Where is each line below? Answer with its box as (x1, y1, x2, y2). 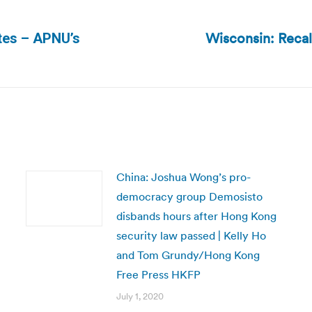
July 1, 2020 (116, 290, 164, 302)
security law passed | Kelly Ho (116, 228, 266, 242)
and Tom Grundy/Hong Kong (116, 248, 260, 262)
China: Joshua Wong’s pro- (116, 170, 251, 184)
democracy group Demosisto (116, 189, 263, 203)
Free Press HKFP (116, 267, 201, 281)
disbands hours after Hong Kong (116, 209, 276, 223)
